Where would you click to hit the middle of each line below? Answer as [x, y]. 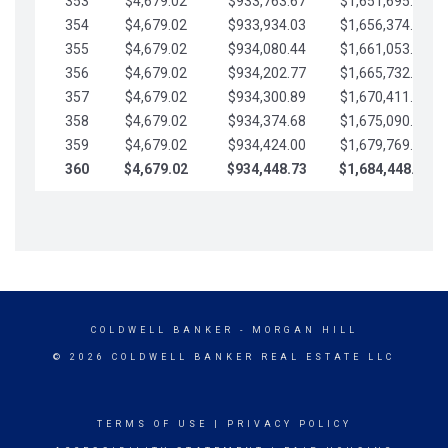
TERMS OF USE [152, 424]
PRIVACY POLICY [289, 424]
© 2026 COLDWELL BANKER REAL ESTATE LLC [224, 357]
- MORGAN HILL [295, 330]
